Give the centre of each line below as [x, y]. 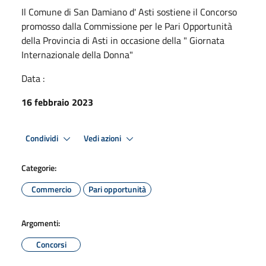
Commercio [51, 189]
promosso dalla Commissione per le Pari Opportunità [127, 26]
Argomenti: [41, 223]
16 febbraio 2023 [57, 102]
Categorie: [39, 168]
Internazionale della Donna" [77, 55]
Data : [33, 78]
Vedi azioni [103, 138]
